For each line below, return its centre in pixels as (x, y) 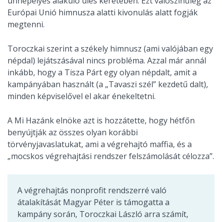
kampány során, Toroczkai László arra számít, (103, 214)
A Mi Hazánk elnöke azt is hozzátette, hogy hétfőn (101, 120)
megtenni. (26, 24)
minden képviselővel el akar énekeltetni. (82, 96)
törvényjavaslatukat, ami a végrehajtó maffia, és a (100, 144)
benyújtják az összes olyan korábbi (73, 132)
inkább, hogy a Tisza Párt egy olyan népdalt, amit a (102, 72)
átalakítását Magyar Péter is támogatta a (93, 202)
